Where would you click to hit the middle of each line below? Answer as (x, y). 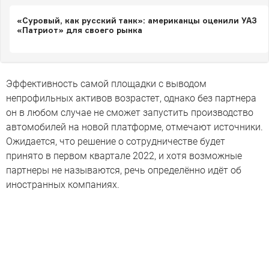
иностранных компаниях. (63, 185)
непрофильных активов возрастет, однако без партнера (131, 98)
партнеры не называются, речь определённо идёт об (124, 170)
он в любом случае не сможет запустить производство (130, 113)
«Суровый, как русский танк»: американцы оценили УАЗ (137, 20)
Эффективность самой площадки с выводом (106, 84)
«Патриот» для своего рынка (80, 30)
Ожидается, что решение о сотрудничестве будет (116, 141)
